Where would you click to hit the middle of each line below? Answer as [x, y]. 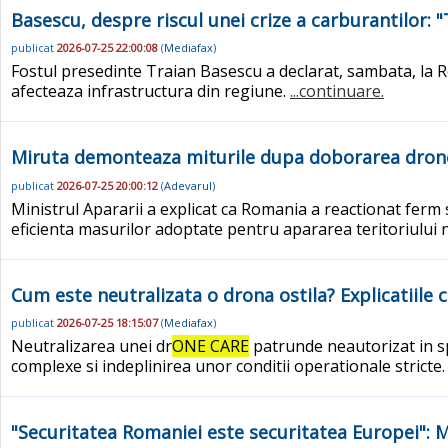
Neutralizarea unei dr [91, 346]
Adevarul [188, 185]
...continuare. [337, 91]
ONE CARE [210, 346]
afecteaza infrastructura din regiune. [150, 91]
